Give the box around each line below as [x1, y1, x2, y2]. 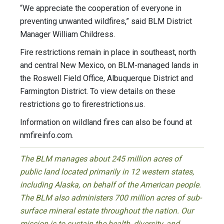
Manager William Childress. [20, 29, 115, 39]
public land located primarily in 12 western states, [20, 167, 194, 177]
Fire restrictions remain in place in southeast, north [20, 47, 196, 57]
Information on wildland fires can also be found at [20, 117, 192, 127]
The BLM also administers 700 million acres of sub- [20, 193, 201, 203]
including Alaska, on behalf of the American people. [20, 180, 201, 190]
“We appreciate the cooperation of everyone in [20, 3, 181, 13]
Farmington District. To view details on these [20, 86, 175, 96]
